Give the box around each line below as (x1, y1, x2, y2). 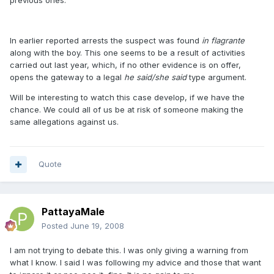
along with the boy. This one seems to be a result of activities (10, 48, 245, 57)
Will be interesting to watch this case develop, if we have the (10, 92, 245, 102)
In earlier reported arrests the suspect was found (10, 35, 202, 45)
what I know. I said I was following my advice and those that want (10, 257, 261, 267)
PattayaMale (42, 206, 105, 218)
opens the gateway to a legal (10, 72, 124, 82)
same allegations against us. (10, 117, 119, 127)
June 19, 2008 (70, 221, 124, 231)
